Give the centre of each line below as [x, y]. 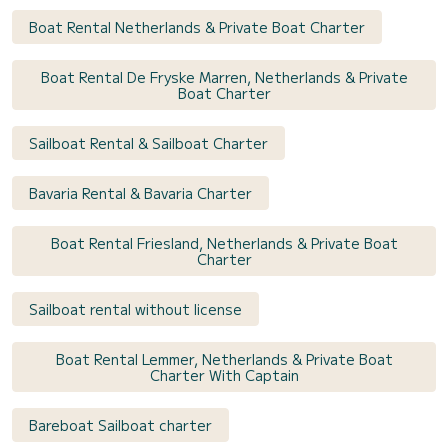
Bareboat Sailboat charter [120, 424]
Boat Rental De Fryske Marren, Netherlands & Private [224, 76]
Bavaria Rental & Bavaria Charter [140, 192]
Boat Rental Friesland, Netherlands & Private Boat [224, 242]
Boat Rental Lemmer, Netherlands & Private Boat [224, 358]
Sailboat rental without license [135, 308]
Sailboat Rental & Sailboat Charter [148, 142]
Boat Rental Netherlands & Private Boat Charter [197, 26]
